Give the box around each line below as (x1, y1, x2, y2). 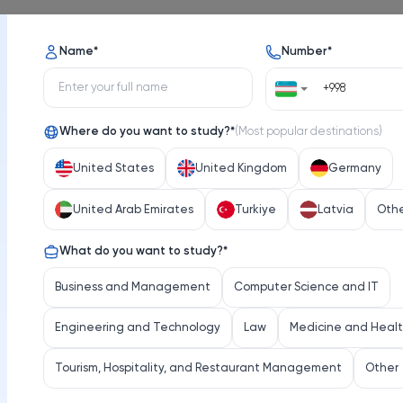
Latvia (318, 203, 354, 216)
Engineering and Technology (55, 322, 220, 334)
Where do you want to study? (59, 126, 230, 138)
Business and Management (55, 282, 210, 293)
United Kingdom (195, 162, 287, 175)
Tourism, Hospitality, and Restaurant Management (55, 363, 342, 374)
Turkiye (235, 203, 276, 216)
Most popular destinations (238, 126, 379, 138)
